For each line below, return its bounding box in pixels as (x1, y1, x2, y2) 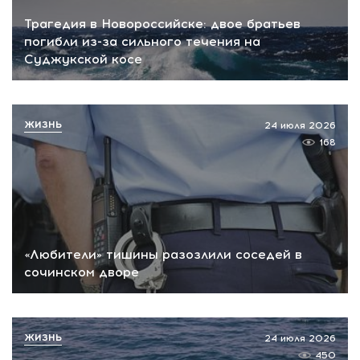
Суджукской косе (24, 51, 142, 67)
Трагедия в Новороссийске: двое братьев (24, 16, 301, 32)
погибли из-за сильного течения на (24, 34, 260, 50)
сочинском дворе (24, 264, 139, 280)
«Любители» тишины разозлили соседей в (24, 246, 302, 262)
